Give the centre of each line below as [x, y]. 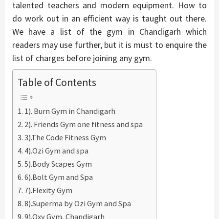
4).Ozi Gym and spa [57, 151]
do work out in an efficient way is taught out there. [109, 18]
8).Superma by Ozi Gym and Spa [78, 204]
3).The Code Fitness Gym [66, 138]
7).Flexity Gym [49, 190]
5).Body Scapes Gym [58, 164]
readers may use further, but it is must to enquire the [109, 44]
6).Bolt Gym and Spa [59, 177]
